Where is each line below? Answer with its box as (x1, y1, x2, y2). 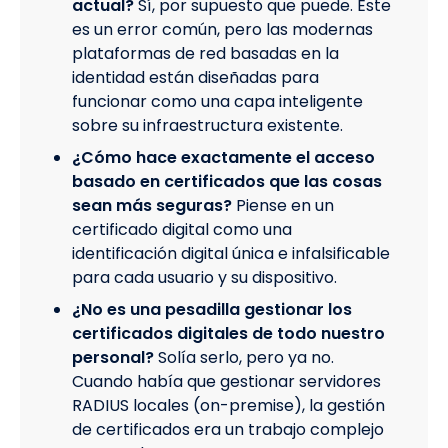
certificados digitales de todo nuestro (72, 322, 385, 346)
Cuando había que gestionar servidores (72, 370, 381, 394)
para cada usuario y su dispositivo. (72, 266, 337, 290)
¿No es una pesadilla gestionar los (72, 298, 352, 322)
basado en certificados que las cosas (72, 170, 382, 194)
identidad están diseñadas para (72, 66, 319, 90)
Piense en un (236, 194, 334, 218)
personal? (72, 346, 154, 370)
